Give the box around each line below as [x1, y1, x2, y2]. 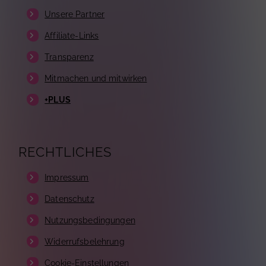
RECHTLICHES [18, 144, 112, 160]
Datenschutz [45, 194, 94, 204]
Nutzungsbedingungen [45, 216, 135, 226]
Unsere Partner [45, 9, 105, 20]
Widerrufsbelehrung [45, 237, 125, 247]
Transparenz [45, 52, 94, 62]
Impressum [45, 173, 89, 183]
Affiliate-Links [45, 31, 99, 41]
